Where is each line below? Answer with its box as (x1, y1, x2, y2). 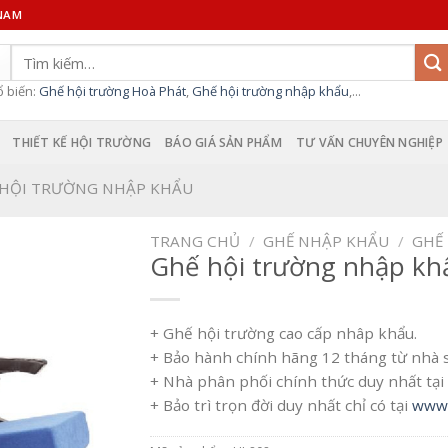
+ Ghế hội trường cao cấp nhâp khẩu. (150, 322, 418, 343)
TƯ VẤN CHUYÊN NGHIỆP (295, 133, 443, 151)
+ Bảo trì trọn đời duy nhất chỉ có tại (150, 394, 413, 415)
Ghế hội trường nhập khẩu (192, 82, 349, 100)
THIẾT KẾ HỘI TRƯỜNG (12, 133, 152, 151)
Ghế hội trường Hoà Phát (39, 82, 186, 100)
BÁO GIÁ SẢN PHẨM (165, 133, 282, 151)
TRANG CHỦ (150, 230, 241, 251)
